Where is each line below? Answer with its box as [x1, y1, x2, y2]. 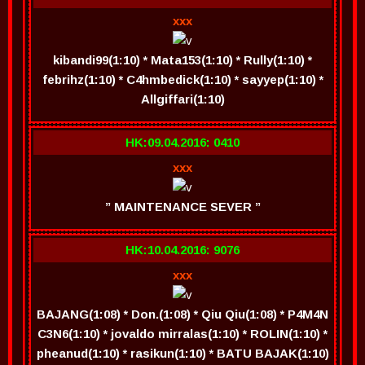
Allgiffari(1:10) [140, 92, 225, 106]
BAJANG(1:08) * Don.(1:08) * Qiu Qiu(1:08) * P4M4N [37, 307, 328, 321]
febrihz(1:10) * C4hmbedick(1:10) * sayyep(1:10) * [42, 73, 323, 86]
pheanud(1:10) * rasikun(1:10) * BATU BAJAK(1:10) [36, 346, 329, 360]
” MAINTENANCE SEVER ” [104, 200, 261, 213]
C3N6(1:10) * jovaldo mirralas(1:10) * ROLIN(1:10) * [37, 327, 328, 341]
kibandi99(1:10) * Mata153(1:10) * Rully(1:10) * [53, 53, 312, 67]
